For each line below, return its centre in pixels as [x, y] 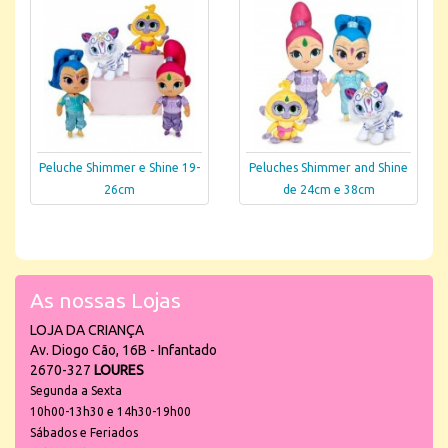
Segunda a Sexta [76, 390]
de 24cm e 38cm [328, 190]
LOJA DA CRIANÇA [87, 330]
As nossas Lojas [105, 300]
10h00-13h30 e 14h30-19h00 [110, 411]
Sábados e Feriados [84, 432]
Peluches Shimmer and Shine [328, 168]
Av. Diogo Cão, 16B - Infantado [123, 350]
